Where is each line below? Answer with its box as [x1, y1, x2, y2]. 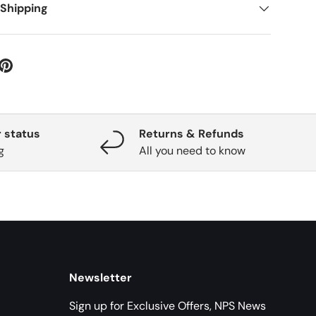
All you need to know [138, 143, 245, 159]
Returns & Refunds [138, 126, 244, 142]
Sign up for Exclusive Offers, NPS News [69, 298, 266, 313]
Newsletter [69, 269, 132, 285]
